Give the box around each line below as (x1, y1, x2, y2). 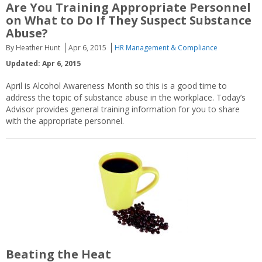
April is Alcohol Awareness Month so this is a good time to (6, 80, 227, 92)
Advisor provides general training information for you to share (6, 104, 240, 115)
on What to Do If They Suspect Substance (6, 12, 251, 29)
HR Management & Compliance (115, 43, 218, 53)
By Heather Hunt (6, 43, 60, 53)
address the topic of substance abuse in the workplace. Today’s (6, 92, 246, 104)
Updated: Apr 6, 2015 (6, 58, 81, 69)
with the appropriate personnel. (6, 115, 124, 127)
